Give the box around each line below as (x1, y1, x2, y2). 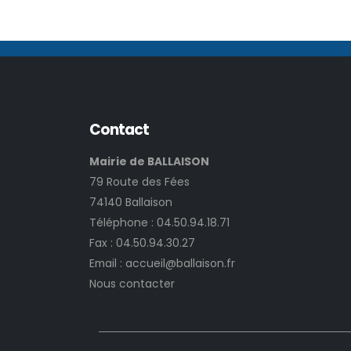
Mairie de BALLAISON (89, 154, 209, 170)
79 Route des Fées (89, 174, 190, 190)
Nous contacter (89, 276, 175, 292)
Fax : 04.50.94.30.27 (89, 235, 195, 251)
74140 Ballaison (89, 194, 172, 211)
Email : (89, 255, 125, 272)
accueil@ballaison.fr (125, 255, 235, 272)
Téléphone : (89, 215, 157, 231)
